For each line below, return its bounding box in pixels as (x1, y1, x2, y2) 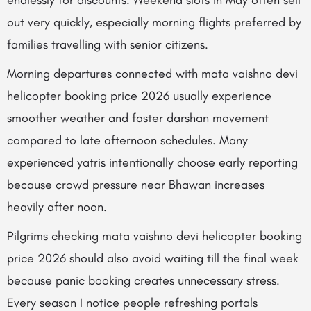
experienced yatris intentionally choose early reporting (7, 155, 298, 170)
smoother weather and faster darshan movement (7, 110, 269, 126)
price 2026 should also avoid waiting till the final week (7, 251, 299, 266)
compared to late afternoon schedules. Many (7, 133, 248, 148)
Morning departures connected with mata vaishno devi (7, 66, 298, 81)
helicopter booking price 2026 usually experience (7, 88, 271, 103)
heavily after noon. (7, 199, 107, 215)
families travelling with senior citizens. (7, 37, 208, 52)
